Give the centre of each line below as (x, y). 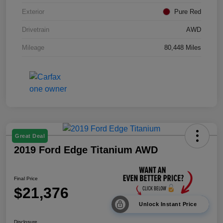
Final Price (26, 179)
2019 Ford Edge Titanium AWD (86, 150)
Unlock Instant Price (168, 204)
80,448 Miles (183, 48)
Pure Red (188, 12)
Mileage (33, 48)
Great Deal (30, 136)
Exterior (33, 12)
